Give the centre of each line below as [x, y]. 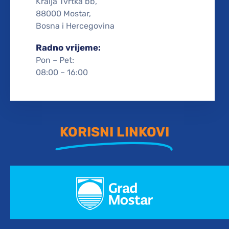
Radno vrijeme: [68, 47]
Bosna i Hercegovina [75, 26]
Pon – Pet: [55, 60]
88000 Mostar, [63, 13]
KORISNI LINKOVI [114, 132]
